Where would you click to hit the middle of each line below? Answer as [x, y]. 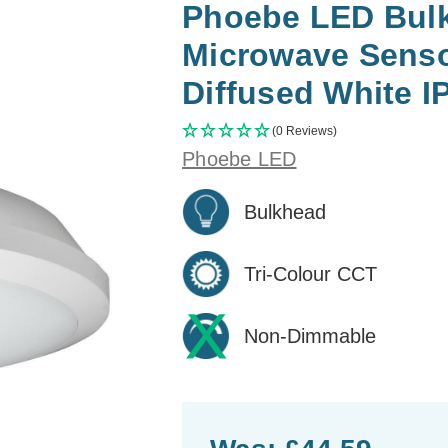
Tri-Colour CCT [310, 273]
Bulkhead [285, 211]
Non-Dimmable [310, 335]
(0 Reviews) [304, 130]
